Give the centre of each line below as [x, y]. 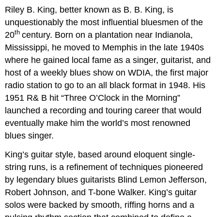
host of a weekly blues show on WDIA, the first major [107, 72]
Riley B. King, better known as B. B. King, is [89, 9]
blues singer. [30, 135]
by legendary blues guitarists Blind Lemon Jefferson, [106, 179]
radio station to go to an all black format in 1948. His [105, 85]
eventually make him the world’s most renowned [98, 123]
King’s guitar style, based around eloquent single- [100, 154]
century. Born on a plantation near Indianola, [108, 35]
